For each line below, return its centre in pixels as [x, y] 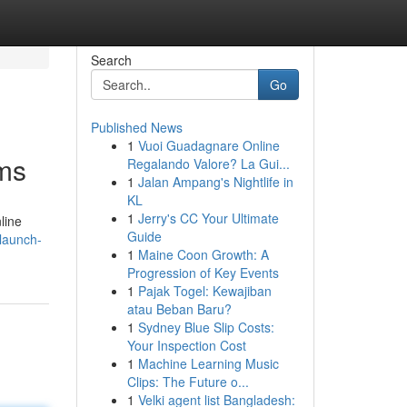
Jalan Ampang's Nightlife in [215, 182]
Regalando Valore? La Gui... [208, 164]
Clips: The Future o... [188, 382]
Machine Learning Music [208, 363]
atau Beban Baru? [179, 309]
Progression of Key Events [203, 273]
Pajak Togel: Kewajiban [204, 291]
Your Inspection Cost [186, 345]
